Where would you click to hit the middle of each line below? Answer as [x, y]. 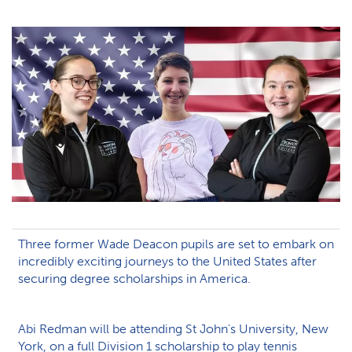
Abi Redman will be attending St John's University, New [173, 329]
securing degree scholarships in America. [134, 279]
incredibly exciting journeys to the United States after [167, 261]
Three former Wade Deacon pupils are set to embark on [176, 244]
